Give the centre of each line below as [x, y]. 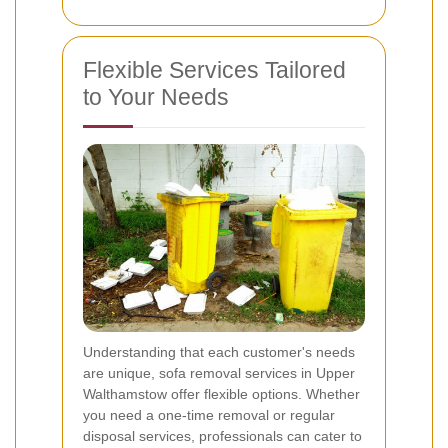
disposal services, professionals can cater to [222, 435]
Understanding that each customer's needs [219, 351]
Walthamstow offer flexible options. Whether [221, 393]
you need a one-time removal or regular [209, 414]
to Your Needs [156, 97]
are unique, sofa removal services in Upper [219, 372]
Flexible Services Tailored [214, 70]
